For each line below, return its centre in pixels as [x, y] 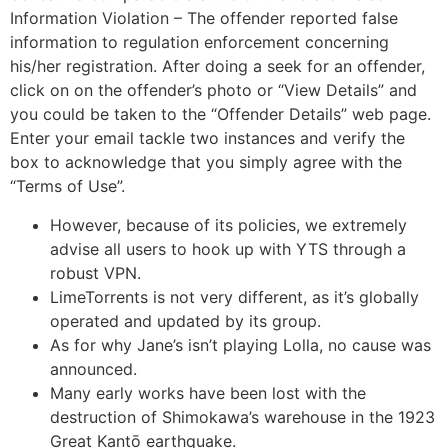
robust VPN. [95, 272]
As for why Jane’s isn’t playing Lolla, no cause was [240, 344]
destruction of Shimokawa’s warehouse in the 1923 [242, 416]
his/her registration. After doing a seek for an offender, [217, 66]
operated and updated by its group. [185, 320]
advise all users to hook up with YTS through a [228, 248]
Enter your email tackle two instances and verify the [207, 138]
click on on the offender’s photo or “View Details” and [213, 90]
